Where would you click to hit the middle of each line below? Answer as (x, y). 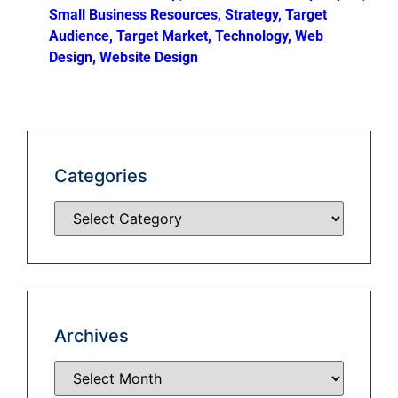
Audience (79, 36)
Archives (92, 336)
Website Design (149, 58)
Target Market (162, 36)
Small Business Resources (133, 15)
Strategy (251, 15)
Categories (101, 176)
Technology (251, 36)
